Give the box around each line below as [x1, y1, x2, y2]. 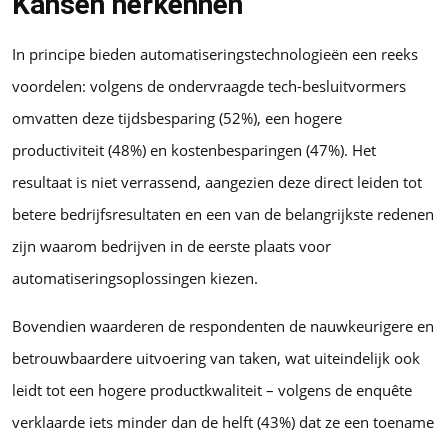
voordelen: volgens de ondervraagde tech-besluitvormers [12, 75, 406, 96]
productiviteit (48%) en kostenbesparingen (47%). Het [12, 139, 376, 160]
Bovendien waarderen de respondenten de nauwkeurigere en [12, 315, 434, 336]
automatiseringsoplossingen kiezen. [12, 267, 262, 288]
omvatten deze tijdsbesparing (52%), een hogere [12, 107, 342, 128]
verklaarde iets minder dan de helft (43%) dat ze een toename [12, 411, 434, 432]
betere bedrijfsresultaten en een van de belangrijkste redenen [12, 203, 434, 224]
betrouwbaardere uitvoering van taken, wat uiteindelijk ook [12, 347, 420, 368]
